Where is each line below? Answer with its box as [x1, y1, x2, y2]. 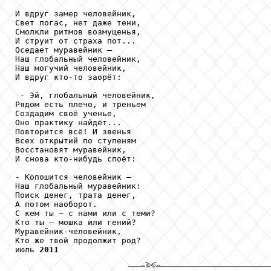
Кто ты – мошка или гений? [15, 217, 136, 227]
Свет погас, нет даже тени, [15, 18, 141, 27]
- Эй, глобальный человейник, [15, 90, 155, 100]
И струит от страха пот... [15, 36, 136, 45]
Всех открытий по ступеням [15, 135, 136, 145]
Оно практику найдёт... [15, 117, 122, 127]
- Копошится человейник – [15, 172, 136, 181]
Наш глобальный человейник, [15, 54, 141, 64]
